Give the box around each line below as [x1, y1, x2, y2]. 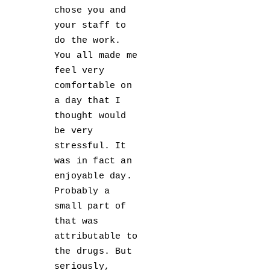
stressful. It [54, 141, 127, 152]
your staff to [54, 20, 127, 31]
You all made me [54, 51, 137, 61]
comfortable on [54, 81, 132, 92]
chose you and [54, 5, 127, 16]
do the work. [54, 36, 121, 46]
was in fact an [54, 156, 132, 167]
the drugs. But [54, 246, 132, 257]
